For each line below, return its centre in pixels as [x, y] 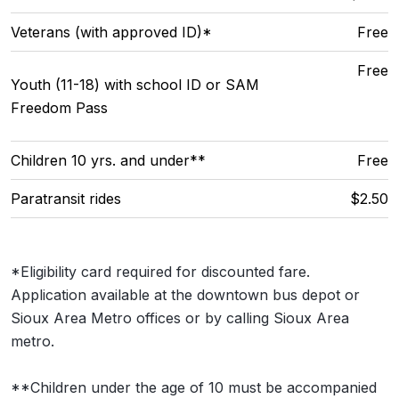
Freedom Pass [59, 107]
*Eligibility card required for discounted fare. [160, 271]
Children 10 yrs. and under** [108, 160]
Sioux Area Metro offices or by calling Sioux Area [180, 318]
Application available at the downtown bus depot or [185, 294]
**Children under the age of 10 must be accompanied [194, 387]
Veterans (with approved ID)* [111, 32]
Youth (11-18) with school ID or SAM [135, 84]
